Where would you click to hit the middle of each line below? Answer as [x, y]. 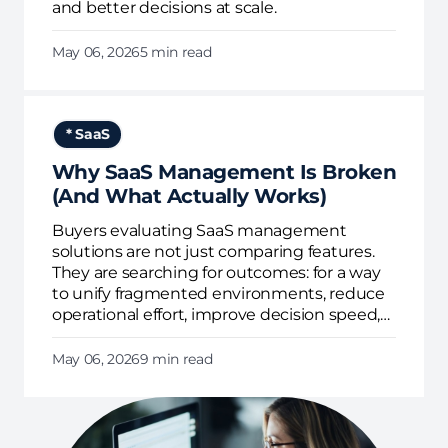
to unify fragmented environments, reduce [218, 294]
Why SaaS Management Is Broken [224, 172]
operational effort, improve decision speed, [215, 315]
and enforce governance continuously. [200, 336]
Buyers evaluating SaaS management [199, 231]
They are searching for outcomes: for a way [216, 273]
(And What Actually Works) [189, 196]
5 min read [175, 52]
